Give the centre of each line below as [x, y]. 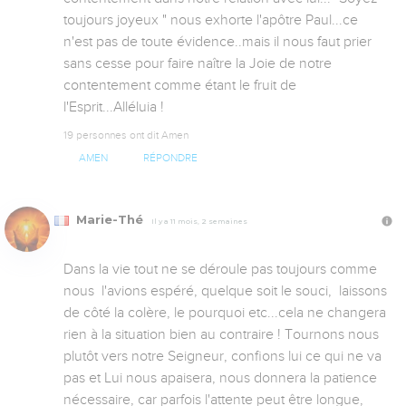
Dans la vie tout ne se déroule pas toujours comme [220, 269]
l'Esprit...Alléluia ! [114, 107]
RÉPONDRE [170, 158]
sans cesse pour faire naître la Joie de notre [198, 64]
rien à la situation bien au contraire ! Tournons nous [221, 334]
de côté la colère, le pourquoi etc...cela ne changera [225, 312]
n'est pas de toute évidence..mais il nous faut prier [217, 42]
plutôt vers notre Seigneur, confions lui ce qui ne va [222, 356]
